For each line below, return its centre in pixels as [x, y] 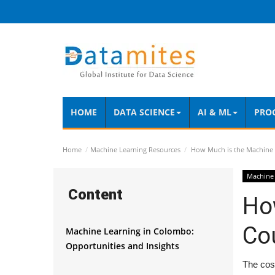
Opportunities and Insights [122, 246]
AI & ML [215, 112]
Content [95, 195]
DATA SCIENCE [144, 112]
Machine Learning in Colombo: [130, 231]
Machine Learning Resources [135, 149]
